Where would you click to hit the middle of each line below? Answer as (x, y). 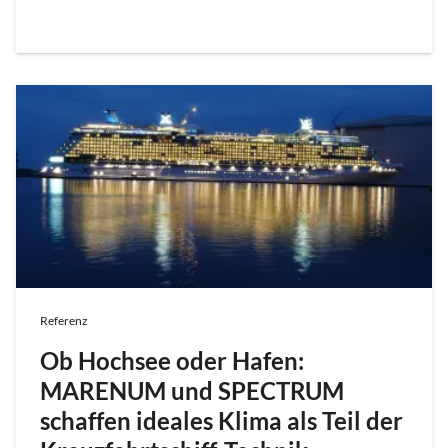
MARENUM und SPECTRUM (192, 391)
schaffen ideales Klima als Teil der (221, 421)
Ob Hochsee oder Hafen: (172, 361)
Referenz (64, 321)
